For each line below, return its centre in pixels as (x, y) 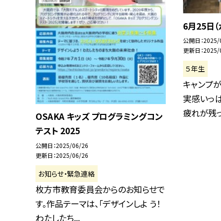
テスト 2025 (58, 131)
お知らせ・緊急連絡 (67, 173)
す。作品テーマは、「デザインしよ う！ (98, 204)
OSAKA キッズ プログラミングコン (99, 116)
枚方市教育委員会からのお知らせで (100, 189)
